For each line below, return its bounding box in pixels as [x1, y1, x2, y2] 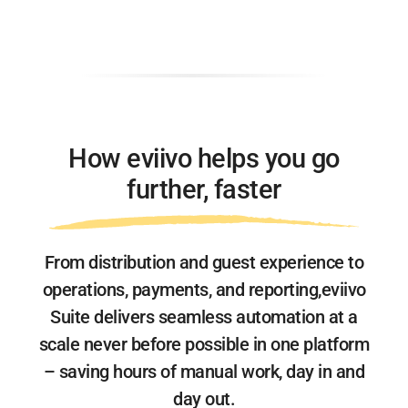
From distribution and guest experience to [44, 250, 364, 273]
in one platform [252, 332, 370, 355]
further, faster [127, 173, 281, 205]
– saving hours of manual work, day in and [43, 360, 365, 382]
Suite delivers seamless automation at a [50, 305, 358, 328]
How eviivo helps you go [68, 142, 340, 174]
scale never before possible [38, 332, 253, 355]
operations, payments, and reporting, [42, 278, 321, 301]
